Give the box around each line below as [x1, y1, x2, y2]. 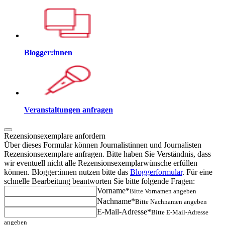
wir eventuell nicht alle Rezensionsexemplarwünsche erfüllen [4, 158, 197, 167]
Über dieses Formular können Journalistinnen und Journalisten [4, 140, 201, 149]
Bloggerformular [130, 167, 182, 176]
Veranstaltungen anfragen [24, 105, 113, 114]
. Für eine [182, 167, 212, 176]
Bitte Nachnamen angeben [135, 197, 207, 205]
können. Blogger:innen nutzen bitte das [4, 167, 130, 176]
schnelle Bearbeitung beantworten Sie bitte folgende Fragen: [4, 176, 195, 185]
